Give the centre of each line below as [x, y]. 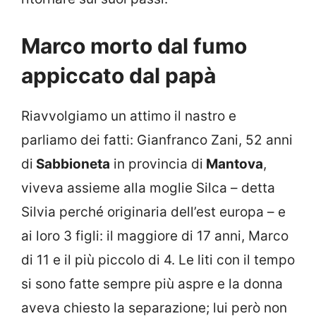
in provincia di [157, 164]
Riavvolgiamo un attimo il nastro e [129, 116]
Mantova [233, 164]
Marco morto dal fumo [134, 46]
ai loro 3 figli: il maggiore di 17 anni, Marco [155, 236]
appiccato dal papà [119, 76]
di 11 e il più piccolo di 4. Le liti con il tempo [158, 260]
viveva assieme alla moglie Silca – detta [148, 188]
